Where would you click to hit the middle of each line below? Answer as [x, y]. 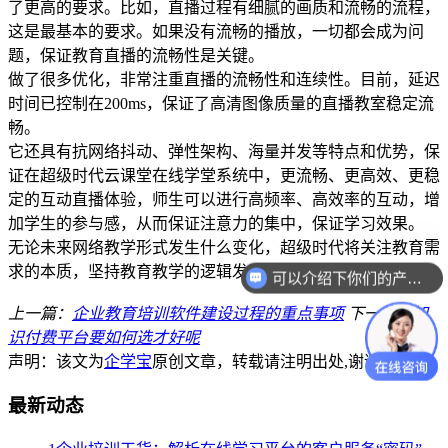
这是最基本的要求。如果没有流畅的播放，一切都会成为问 [216, 31]
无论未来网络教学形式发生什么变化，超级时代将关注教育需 [224, 247]
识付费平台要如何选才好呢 [104, 337]
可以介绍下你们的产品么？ [414, 278]
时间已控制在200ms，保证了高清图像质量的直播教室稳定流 [221, 103]
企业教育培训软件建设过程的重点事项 [208, 313]
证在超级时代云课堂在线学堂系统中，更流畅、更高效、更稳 [224, 175]
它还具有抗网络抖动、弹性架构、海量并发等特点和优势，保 [224, 151]
